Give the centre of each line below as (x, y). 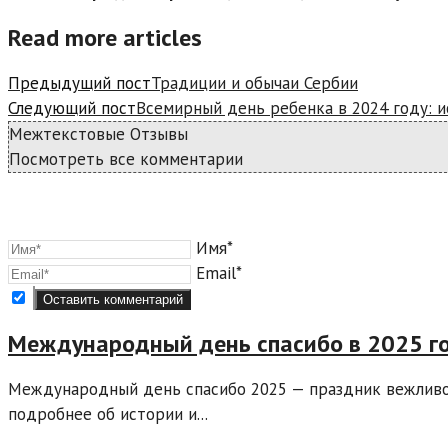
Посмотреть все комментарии (126, 158)
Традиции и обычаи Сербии (254, 82)
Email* (219, 272)
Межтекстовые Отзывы (98, 133)
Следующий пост (72, 107)
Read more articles (105, 37)
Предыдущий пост (79, 82)
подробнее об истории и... (108, 413)
